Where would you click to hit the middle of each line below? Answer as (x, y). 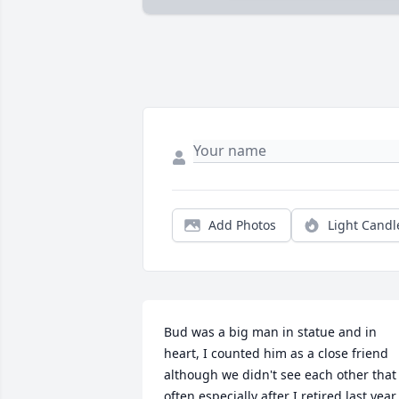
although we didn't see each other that (280, 375)
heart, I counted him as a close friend (276, 354)
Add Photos (242, 225)
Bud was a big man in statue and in (270, 332)
